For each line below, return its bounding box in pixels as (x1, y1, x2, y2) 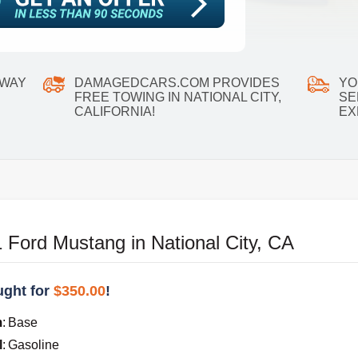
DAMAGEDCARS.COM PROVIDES (74, 76, 280, 90)
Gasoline (7, 338, 59, 352)
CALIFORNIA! (74, 105, 155, 119)
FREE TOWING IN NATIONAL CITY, (74, 90, 281, 105)
